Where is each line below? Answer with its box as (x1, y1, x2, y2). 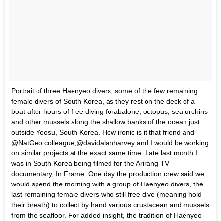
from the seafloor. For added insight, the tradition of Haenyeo (11, 211, 202, 220)
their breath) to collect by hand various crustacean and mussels (11, 201, 209, 209)
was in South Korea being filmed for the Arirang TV (11, 159, 169, 168)
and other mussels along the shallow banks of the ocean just (11, 118, 200, 126)
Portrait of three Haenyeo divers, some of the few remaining (11, 87, 198, 95)
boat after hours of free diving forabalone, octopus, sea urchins (11, 108, 208, 116)
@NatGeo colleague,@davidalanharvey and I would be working (11, 139, 209, 147)
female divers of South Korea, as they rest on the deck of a (11, 97, 195, 106)
